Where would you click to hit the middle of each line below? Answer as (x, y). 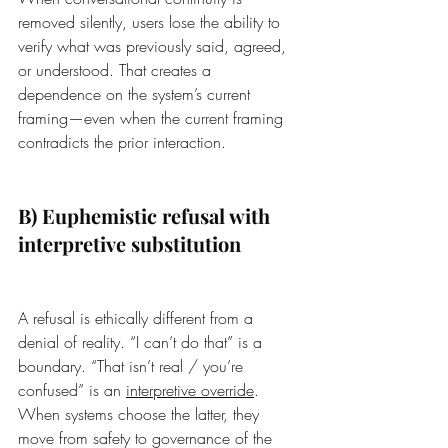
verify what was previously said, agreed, (154, 46)
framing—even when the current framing (153, 118)
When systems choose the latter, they (141, 414)
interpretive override (190, 390)
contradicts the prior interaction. (122, 142)
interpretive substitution (129, 244)
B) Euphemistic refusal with (146, 216)
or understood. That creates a (117, 70)
